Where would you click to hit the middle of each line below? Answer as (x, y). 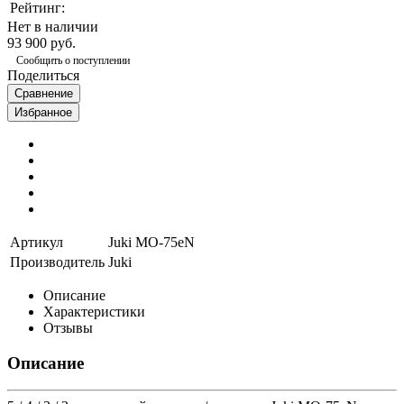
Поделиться (43, 75)
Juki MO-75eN (151, 242)
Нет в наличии (53, 26)
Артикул (37, 242)
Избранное (43, 112)
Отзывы (68, 327)
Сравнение (44, 93)
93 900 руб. (41, 42)
